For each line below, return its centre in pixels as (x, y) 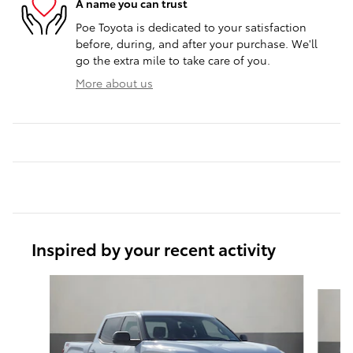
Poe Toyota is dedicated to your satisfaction (191, 26)
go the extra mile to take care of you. (173, 59)
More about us (114, 82)
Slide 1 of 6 (41, 282)
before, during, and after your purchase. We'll (197, 43)
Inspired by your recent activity (154, 248)
